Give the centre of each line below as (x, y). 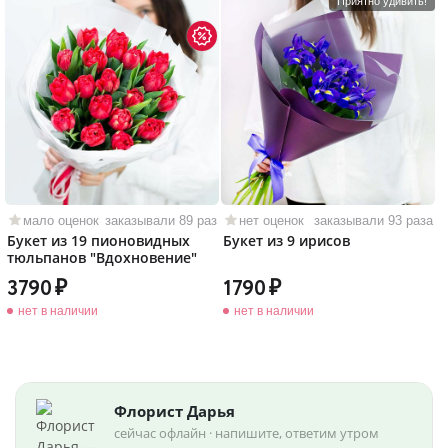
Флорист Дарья (174, 411)
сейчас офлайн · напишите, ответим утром (246, 433)
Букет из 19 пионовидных (98, 240)
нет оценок (271, 220)
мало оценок (61, 220)
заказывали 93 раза (373, 220)
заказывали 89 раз (161, 220)
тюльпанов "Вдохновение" (102, 257)
